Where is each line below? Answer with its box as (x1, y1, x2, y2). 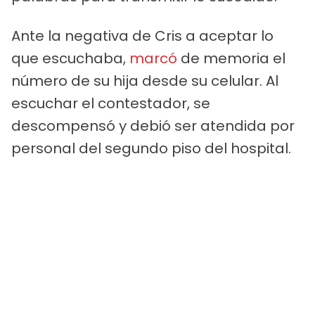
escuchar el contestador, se (11, 93, 210, 113)
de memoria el (177, 48, 285, 68)
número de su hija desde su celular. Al (11, 70, 278, 91)
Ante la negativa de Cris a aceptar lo (11, 25, 274, 46)
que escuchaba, (11, 48, 129, 68)
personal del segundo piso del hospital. (11, 138, 291, 158)
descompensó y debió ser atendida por (11, 115, 295, 136)
